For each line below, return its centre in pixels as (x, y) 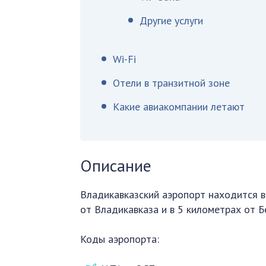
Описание (116, 165)
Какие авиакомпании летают (179, 107)
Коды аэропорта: (120, 239)
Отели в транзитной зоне (172, 83)
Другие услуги (172, 20)
